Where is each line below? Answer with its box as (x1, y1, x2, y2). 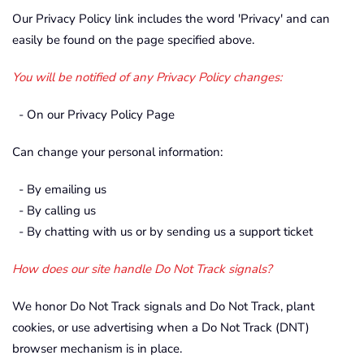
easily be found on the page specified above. (12, 32, 254, 48)
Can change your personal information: (12, 144, 223, 160)
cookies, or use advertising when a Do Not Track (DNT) (12, 319, 310, 336)
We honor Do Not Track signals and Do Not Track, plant (12, 298, 314, 314)
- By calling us (12, 202, 96, 219)
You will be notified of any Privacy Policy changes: (12, 69, 282, 85)
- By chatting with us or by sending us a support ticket (12, 223, 313, 240)
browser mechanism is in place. (12, 340, 182, 357)
